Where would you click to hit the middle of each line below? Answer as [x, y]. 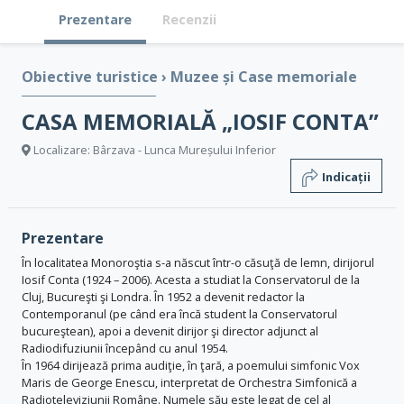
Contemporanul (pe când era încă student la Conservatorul [179, 314]
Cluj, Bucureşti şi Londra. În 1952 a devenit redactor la [163, 297]
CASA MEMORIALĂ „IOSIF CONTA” [200, 121]
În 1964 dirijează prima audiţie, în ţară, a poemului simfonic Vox [191, 365]
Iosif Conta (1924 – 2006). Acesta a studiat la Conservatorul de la [191, 280]
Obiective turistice [92, 77]
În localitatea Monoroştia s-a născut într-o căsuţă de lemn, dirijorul [198, 262]
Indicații [346, 177]
